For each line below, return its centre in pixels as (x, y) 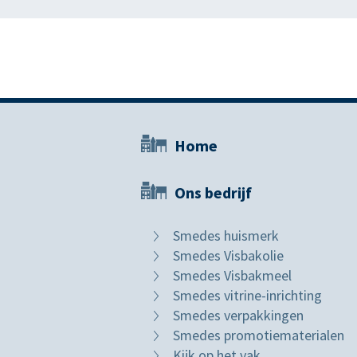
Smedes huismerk (226, 235)
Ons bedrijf (213, 192)
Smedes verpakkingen (238, 315)
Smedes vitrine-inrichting (247, 295)
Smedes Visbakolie (228, 255)
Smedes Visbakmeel (232, 275)
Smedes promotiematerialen (259, 335)
